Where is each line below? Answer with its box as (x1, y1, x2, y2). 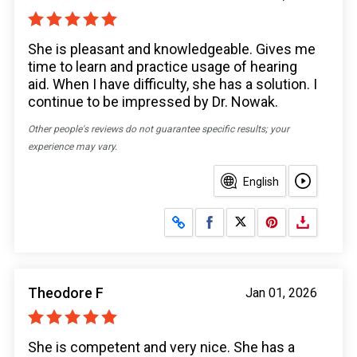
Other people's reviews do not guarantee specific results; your (28, 124, 289, 135)
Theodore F (28, 284, 104, 302)
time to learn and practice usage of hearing (28, 58, 297, 76)
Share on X (245, 214, 300, 227)
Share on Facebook (215, 214, 312, 227)
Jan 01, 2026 (245, 285, 317, 301)
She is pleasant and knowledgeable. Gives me (28, 41, 316, 58)
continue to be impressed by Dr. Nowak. (28, 93, 278, 111)
